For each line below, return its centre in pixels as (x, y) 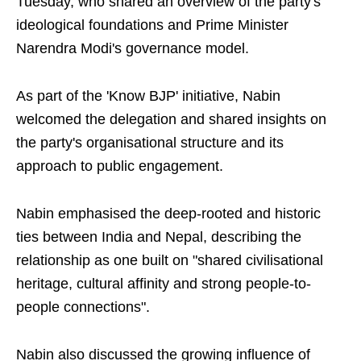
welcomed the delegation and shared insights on (171, 119)
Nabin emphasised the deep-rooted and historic (168, 214)
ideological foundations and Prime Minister (152, 25)
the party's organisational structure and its (150, 143)
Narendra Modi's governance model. (133, 48)
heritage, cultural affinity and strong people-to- (164, 284)
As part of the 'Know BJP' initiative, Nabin (148, 96)
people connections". (83, 307)
